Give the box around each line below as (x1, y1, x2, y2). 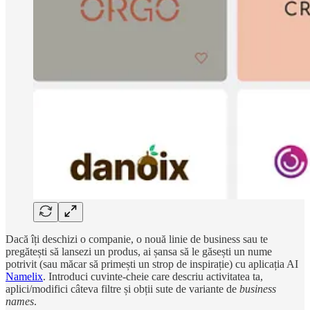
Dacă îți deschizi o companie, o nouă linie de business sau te (6, 232, 268, 245)
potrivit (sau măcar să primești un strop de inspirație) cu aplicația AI (6, 257, 298, 270)
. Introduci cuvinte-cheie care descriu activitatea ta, (43, 270, 263, 282)
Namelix (6, 270, 43, 282)
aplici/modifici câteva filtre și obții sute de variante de (6, 282, 239, 295)
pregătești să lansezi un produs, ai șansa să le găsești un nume (6, 245, 272, 257)
